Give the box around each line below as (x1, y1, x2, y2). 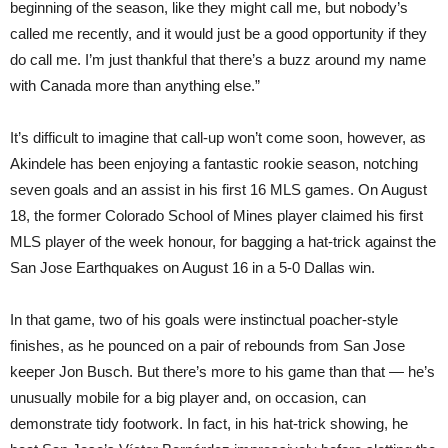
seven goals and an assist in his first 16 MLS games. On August (10, 181, 427, 198)
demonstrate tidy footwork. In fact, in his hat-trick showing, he (10, 415, 408, 432)
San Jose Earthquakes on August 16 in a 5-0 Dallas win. (10, 259, 375, 276)
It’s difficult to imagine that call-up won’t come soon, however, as (10, 129, 426, 146)
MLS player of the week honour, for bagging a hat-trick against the (10, 233, 436, 250)
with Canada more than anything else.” (10, 77, 260, 94)
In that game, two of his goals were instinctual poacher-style (10, 311, 398, 328)
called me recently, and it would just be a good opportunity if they (10, 25, 427, 42)
